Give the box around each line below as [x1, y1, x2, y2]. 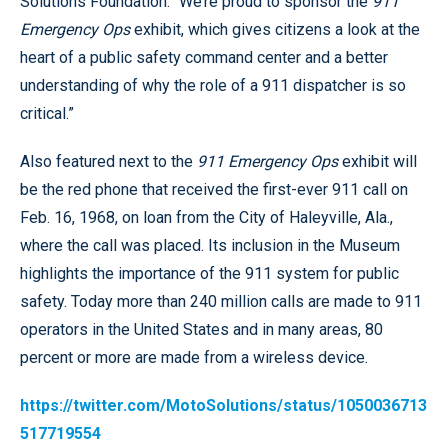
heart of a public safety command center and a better [20, 48, 388, 67]
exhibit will [342, 152, 417, 171]
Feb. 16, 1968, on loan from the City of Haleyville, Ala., [20, 208, 393, 227]
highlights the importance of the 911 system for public [20, 264, 399, 283]
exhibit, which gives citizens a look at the [134, 20, 420, 39]
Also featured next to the [20, 152, 197, 171]
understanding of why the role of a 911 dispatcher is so [20, 76, 406, 95]
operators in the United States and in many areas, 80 [20, 320, 383, 339]
